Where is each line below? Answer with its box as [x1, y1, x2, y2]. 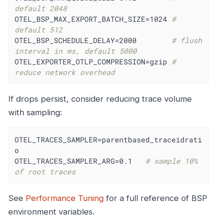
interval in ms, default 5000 [15, 46, 137, 56]
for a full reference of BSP [104, 193, 207, 203]
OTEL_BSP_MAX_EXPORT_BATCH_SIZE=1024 [15, 14, 172, 24]
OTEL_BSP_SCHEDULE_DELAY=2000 [15, 35, 172, 45]
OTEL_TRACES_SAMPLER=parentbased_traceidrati [15, 134, 202, 144]
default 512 [15, 24, 63, 34]
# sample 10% [145, 155, 198, 166]
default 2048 [15, 3, 67, 13]
